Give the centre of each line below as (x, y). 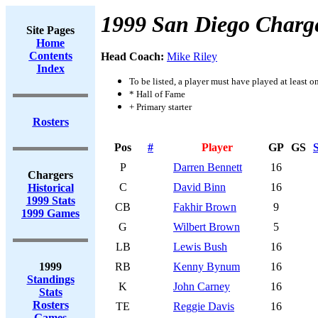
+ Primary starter (160, 107)
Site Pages (50, 30)
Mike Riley (192, 56)
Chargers (50, 175)
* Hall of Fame (157, 94)
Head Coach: (134, 56)
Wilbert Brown (207, 227)
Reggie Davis (204, 306)
